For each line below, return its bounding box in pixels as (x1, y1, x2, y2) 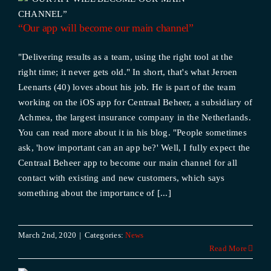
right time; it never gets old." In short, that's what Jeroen (18, 67, 238, 77)
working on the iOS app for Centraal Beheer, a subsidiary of (18, 97, 253, 107)
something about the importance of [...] (18, 188, 171, 198)
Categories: (84, 230, 126, 240)
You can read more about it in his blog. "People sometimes (18, 128, 247, 137)
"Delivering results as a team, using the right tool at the (18, 52, 233, 62)
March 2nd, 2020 (18, 230, 77, 240)
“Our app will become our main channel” (18, 22, 194, 34)
